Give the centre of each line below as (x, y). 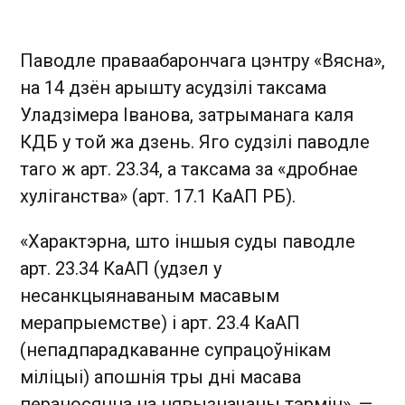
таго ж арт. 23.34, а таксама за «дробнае (189, 169)
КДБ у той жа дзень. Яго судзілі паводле (195, 142)
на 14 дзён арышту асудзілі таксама (173, 88)
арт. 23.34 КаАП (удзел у (121, 268)
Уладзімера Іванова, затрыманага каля (187, 115)
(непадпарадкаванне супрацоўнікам (175, 350)
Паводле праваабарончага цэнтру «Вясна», (202, 61)
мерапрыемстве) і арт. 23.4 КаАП (160, 323)
